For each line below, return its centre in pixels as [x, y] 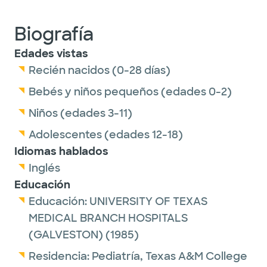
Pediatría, [119, 256]
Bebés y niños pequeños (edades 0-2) [130, 92]
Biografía [54, 34]
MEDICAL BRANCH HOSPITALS [108, 218]
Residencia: [60, 256]
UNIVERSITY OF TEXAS [148, 201]
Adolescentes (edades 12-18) [106, 135]
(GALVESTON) [66, 235]
